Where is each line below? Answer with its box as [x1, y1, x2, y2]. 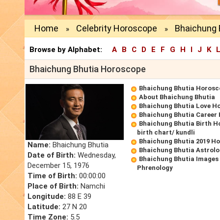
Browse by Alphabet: [29, 45, 102, 55]
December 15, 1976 [27, 161, 89, 170]
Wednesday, [76, 151, 116, 160]
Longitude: [27, 192, 66, 201]
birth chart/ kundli [137, 129, 195, 137]
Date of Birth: [27, 151, 76, 160]
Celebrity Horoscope [76, 23, 157, 34]
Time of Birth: [27, 171, 77, 181]
